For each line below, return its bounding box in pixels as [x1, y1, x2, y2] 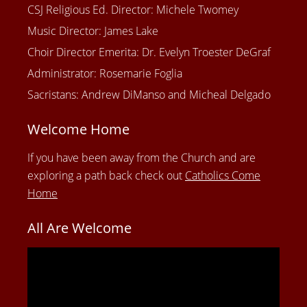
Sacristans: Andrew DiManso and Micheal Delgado [27, 87, 271, 103]
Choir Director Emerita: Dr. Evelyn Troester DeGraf [27, 45, 271, 60]
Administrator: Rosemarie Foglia [27, 66, 182, 82]
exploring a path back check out [27, 168, 185, 184]
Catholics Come [185, 168, 260, 184]
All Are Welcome [27, 219, 132, 238]
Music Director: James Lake [27, 23, 158, 39]
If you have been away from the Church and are [27, 150, 256, 166]
